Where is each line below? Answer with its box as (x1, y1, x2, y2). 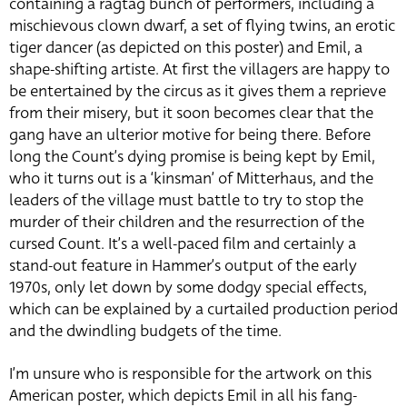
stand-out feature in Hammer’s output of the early (9, 254, 357, 278)
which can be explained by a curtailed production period (9, 298, 398, 322)
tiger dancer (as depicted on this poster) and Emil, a (9, 36, 362, 60)
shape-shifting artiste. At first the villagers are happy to (9, 58, 390, 82)
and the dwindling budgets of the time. (9, 320, 282, 343)
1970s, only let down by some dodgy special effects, (9, 276, 367, 300)
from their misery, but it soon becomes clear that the (9, 102, 373, 125)
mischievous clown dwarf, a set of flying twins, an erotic (9, 15, 395, 38)
